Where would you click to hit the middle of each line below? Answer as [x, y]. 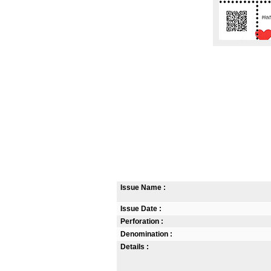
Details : [134, 247]
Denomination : [145, 234]
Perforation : [141, 221]
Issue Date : [140, 209]
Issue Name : [142, 188]
